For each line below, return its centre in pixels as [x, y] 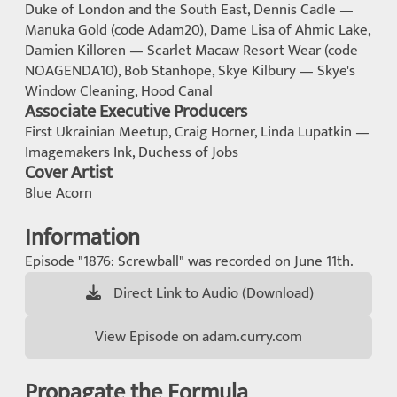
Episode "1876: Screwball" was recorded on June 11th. [189, 261]
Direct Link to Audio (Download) [213, 293]
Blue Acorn [58, 193]
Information [82, 238]
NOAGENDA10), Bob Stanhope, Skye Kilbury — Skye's [190, 71]
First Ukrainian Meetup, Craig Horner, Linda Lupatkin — [197, 132]
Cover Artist [69, 173]
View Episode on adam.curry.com [198, 337]
